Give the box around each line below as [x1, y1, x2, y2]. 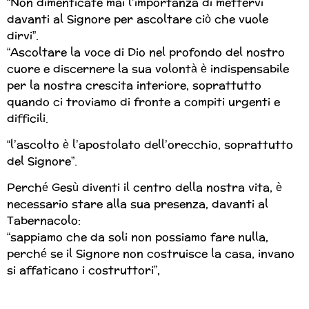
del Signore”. [7, 151, 81, 172]
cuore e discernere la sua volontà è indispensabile [7, 58, 289, 79]
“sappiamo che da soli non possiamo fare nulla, [7, 227, 268, 248]
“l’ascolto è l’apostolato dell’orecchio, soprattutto [7, 134, 293, 155]
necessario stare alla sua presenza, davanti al [7, 194, 268, 215]
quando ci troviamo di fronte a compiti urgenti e [7, 91, 280, 112]
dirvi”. [7, 25, 42, 46]
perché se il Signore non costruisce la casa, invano [7, 243, 295, 264]
